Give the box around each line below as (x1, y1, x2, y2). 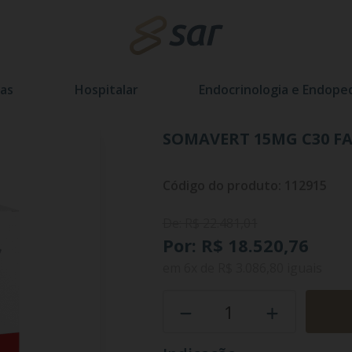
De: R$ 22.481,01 (162, 214, 258, 232)
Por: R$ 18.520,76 (162, 233, 309, 257)
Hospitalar (74, 81, 138, 98)
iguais (283, 259, 322, 277)
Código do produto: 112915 (162, 177, 327, 194)
